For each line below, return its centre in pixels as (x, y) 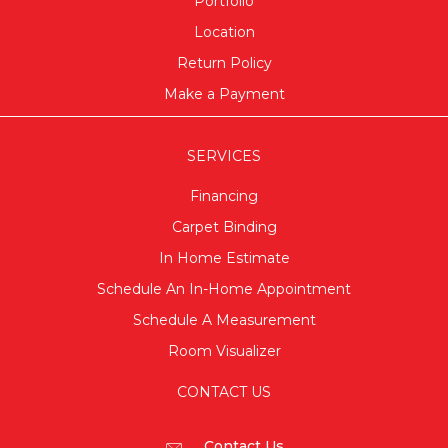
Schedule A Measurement (224, 319)
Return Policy (224, 62)
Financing (224, 195)
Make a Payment (224, 93)
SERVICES (224, 155)
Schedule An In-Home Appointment (224, 288)
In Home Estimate (224, 257)
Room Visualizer (224, 350)
